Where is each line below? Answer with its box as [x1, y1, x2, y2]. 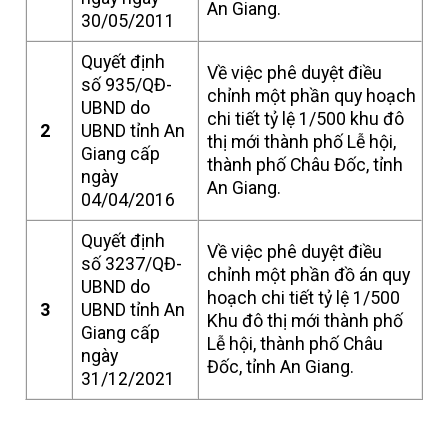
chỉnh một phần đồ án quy [207, 264, 411, 286]
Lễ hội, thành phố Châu [207, 333, 384, 355]
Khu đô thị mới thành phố [207, 310, 404, 332]
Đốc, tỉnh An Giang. [207, 356, 355, 378]
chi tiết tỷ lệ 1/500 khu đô [207, 108, 405, 130]
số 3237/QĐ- [81, 253, 183, 275]
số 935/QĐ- [81, 74, 173, 96]
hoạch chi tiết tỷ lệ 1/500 [207, 287, 401, 309]
